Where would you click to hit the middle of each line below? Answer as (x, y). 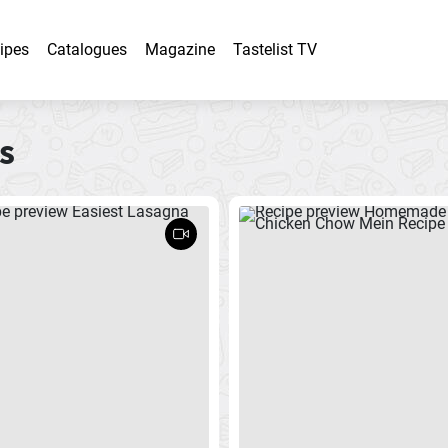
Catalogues (87, 49)
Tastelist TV (275, 49)
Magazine (180, 49)
